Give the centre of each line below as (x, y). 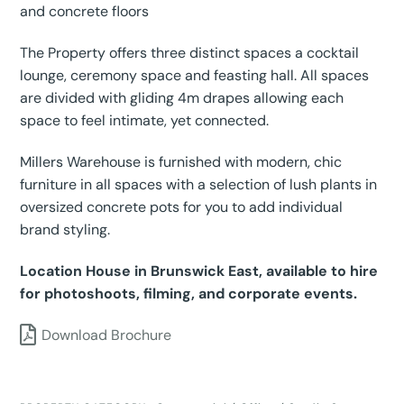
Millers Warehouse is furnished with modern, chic (181, 161)
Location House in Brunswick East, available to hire (199, 271)
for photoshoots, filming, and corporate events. (189, 293)
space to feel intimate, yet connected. (145, 121)
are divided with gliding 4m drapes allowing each (182, 98)
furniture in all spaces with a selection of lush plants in (199, 184)
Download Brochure (107, 335)
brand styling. (65, 229)
